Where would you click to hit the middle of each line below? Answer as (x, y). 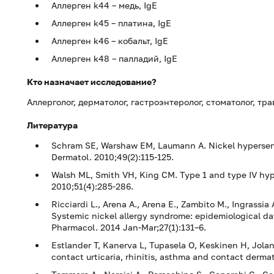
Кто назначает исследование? (92, 82)
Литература (52, 125)
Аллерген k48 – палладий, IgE (114, 58)
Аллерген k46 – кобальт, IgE (110, 41)
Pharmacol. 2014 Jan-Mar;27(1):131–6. (129, 227)
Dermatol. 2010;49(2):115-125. (113, 157)
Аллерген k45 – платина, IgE (111, 23)
